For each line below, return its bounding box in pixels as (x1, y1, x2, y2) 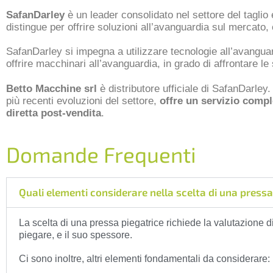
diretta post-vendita (6, 107, 101, 119)
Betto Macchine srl (6, 82, 100, 94)
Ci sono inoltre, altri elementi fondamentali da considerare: (19, 253, 270, 264)
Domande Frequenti (6, 141, 196, 167)
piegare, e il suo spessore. (19, 229, 132, 240)
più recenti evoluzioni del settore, (6, 94, 160, 107)
